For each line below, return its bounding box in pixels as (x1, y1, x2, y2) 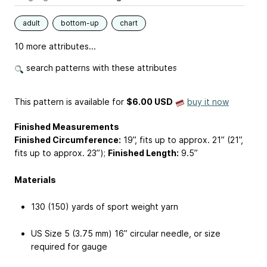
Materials (14, 175, 56, 185)
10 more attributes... (14, 41, 96, 52)
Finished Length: (108, 148, 179, 159)
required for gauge (31, 241, 107, 252)
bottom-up (61, 18, 99, 28)
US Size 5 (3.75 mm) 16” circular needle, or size (31, 228, 221, 238)
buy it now (187, 97, 229, 107)
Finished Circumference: (14, 135, 121, 145)
